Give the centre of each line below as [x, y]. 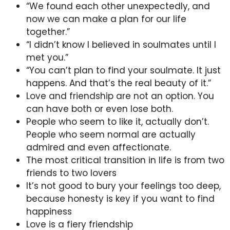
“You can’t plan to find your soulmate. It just [123, 70]
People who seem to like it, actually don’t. [118, 121]
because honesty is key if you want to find [120, 198]
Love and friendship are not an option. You [120, 96]
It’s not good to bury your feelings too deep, [123, 186]
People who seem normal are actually [111, 134]
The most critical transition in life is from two [125, 160]
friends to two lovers [71, 173]
